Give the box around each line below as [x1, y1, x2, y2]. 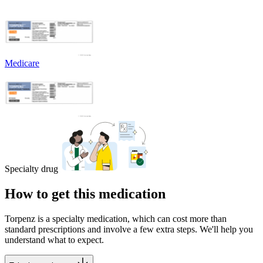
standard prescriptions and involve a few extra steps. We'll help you [5, 224, 253, 234]
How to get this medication [5, 186, 166, 201]
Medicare [5, 58, 39, 68]
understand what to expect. [5, 234, 104, 245]
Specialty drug [5, 163, 58, 174]
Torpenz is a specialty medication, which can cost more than [5, 213, 227, 224]
